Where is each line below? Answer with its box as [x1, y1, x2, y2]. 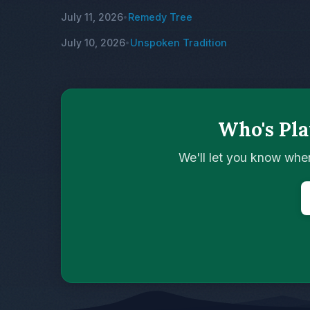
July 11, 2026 [61, 11, 123, 24]
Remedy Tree [128, 11, 192, 24]
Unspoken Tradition [130, 37, 227, 49]
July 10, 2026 [61, 37, 125, 49]
